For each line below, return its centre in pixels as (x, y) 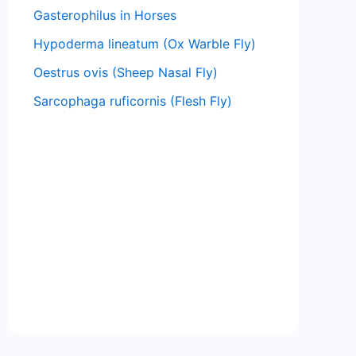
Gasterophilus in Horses (105, 15)
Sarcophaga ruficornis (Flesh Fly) (133, 101)
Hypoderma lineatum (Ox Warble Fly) (145, 44)
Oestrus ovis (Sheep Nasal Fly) (126, 73)
